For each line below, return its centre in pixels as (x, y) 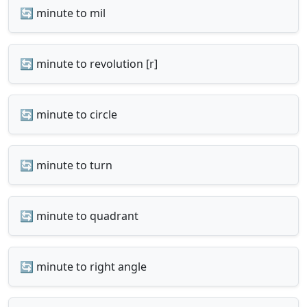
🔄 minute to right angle (83, 267)
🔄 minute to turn (66, 165)
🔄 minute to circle (69, 114)
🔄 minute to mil (63, 13)
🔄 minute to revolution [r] (89, 64)
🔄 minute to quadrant (79, 216)
